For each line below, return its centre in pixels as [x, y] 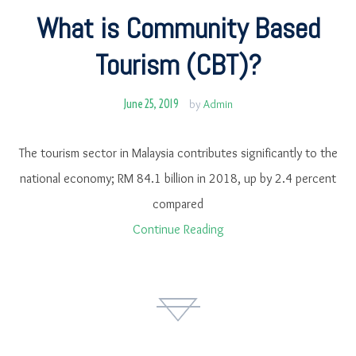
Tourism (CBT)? [178, 65]
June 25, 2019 [151, 104]
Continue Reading [178, 229]
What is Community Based [178, 28]
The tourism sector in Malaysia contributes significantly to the [178, 153]
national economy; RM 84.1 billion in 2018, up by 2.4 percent [178, 178]
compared [178, 203]
